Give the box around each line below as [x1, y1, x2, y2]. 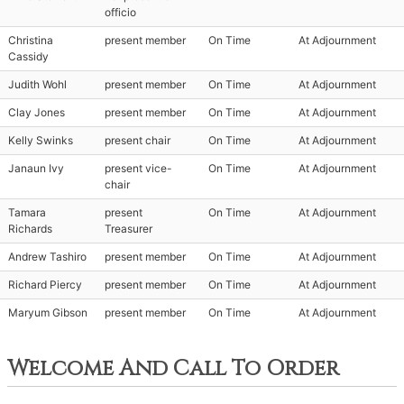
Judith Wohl [8, 78, 67, 91]
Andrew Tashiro [8, 250, 87, 263]
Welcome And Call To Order [7, 354, 339, 383]
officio [105, 5, 136, 19]
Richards [8, 222, 52, 235]
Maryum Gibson [8, 306, 87, 319]
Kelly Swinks [8, 133, 73, 147]
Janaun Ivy [8, 161, 64, 175]
